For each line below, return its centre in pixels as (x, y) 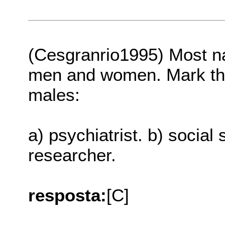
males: (54, 95)
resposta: (68, 195)
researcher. (72, 155)
